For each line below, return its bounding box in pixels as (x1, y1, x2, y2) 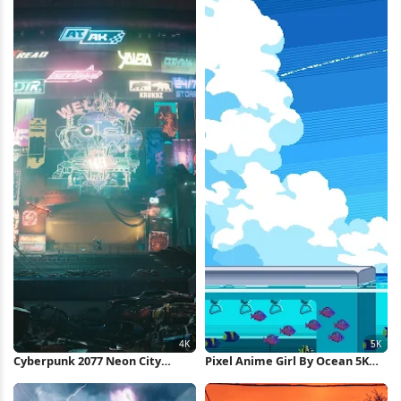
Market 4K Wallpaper (13, 370, 134, 386)
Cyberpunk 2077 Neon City (13, 353, 161, 369)
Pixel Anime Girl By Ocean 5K (205, 353, 369, 369)
